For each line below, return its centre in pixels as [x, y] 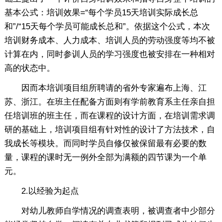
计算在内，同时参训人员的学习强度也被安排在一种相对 [110, 54]
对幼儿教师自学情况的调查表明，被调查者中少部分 [110, 211]
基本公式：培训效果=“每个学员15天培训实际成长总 [101, 12]
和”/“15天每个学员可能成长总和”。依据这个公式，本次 [107, 26]
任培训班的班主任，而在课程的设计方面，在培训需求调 [110, 115]
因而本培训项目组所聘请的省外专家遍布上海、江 [105, 88]
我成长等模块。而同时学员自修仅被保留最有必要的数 [105, 143]
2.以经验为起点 [41, 191]
